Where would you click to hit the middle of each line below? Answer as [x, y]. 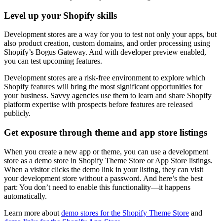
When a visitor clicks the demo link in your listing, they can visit [104, 169]
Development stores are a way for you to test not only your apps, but [110, 35]
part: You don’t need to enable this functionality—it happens [97, 187]
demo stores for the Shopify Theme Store [125, 213]
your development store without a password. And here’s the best [103, 178]
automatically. [25, 196]
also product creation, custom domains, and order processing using [107, 43]
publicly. [18, 113]
